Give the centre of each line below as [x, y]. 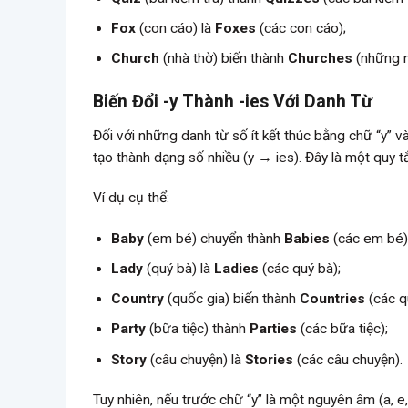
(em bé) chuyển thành [214, 238]
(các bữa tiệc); [343, 329]
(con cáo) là [176, 28]
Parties [274, 329]
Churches [321, 59]
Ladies [237, 268]
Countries [333, 299]
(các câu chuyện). [348, 359]
